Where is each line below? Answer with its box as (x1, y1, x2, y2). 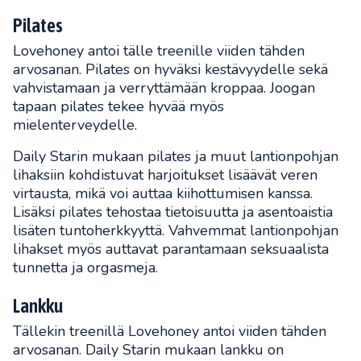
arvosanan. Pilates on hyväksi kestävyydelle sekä (13, 60, 328, 80)
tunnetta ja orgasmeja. (13, 258, 158, 278)
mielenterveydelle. (13, 115, 137, 135)
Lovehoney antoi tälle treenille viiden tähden (13, 41, 305, 61)
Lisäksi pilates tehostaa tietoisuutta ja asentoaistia (13, 202, 333, 222)
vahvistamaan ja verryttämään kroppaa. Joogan (13, 78, 315, 98)
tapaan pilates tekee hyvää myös (13, 97, 224, 117)
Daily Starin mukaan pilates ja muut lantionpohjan (13, 147, 338, 167)
